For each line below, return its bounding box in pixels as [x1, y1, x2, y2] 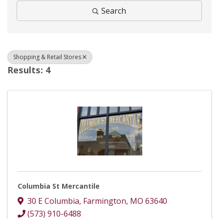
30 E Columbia [27, 196, 79, 207]
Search [101, 5, 126, 16]
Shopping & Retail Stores [13, 52, 81, 61]
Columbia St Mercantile [18, 181, 100, 191]
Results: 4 [7, 64, 50, 76]
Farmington [83, 196, 126, 207]
